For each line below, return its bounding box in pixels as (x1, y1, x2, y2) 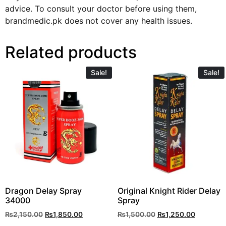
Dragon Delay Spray (5, 185, 82, 196)
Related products (5, 42, 137, 63)
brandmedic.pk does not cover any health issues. (5, 16, 192, 26)
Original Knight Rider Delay (117, 185, 220, 196)
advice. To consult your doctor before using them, (5, 4, 197, 14)
